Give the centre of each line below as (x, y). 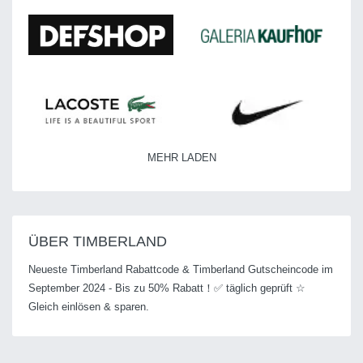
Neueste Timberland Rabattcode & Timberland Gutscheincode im (181, 269)
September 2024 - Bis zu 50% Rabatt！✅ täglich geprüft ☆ (167, 288)
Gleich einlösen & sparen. (89, 306)
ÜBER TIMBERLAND (98, 241)
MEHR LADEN (181, 157)
